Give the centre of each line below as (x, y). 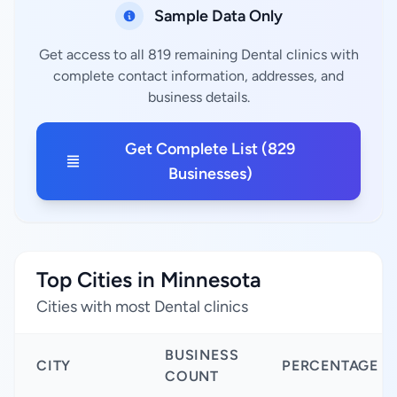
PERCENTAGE (330, 366)
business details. (198, 97)
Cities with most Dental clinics (142, 307)
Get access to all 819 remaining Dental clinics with (198, 54)
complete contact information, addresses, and (198, 76)
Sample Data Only (218, 16)
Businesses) (210, 174)
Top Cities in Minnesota (149, 280)
